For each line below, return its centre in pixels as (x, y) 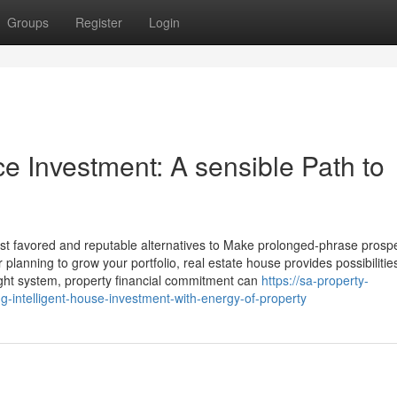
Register (99, 22)
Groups (28, 22)
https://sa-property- (315, 280)
